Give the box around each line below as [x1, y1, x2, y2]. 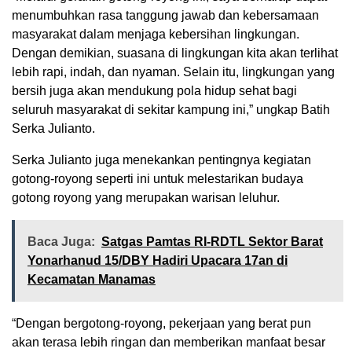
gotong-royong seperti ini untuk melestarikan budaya [12, 172, 303, 186]
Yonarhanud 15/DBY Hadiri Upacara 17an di [27, 254, 288, 268]
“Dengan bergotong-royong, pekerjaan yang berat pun [12, 317, 311, 331]
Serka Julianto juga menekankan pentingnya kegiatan [12, 153, 311, 167]
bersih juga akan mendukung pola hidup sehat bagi [12, 84, 297, 98]
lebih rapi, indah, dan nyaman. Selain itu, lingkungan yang [12, 65, 335, 79]
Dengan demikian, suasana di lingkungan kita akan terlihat [12, 46, 338, 60]
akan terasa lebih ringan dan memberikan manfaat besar [12, 335, 325, 350]
